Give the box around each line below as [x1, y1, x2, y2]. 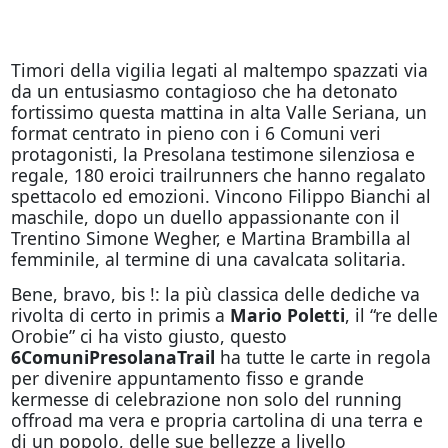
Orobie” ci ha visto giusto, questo [10, 324, 287, 348]
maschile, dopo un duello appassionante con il [10, 205, 400, 229]
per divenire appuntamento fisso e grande [10, 366, 364, 390]
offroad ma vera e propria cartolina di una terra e [10, 408, 423, 432]
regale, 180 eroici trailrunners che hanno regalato [10, 163, 426, 187]
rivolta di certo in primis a [10, 303, 230, 327]
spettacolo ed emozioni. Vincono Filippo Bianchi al [10, 184, 431, 208]
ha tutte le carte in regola [214, 345, 431, 369]
